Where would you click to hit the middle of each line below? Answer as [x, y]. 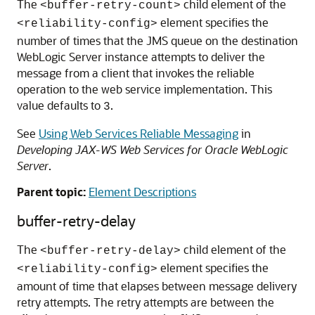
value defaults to [60, 105]
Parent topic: [51, 192]
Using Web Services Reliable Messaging [139, 133]
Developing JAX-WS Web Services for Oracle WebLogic [153, 149]
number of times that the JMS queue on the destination [157, 40]
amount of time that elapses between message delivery [157, 286]
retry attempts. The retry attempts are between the [146, 302]
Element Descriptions [142, 192]
